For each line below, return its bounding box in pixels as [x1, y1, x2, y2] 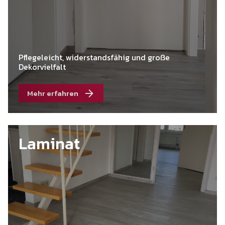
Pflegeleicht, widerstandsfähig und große [19, 51, 170, 64]
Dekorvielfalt [19, 61, 66, 73]
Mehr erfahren [27, 87, 79, 99]
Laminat [19, 131, 80, 156]
